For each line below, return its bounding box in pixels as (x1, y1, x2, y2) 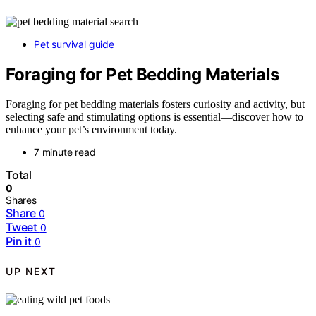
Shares (6, 194, 37, 207)
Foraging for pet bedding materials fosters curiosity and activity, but (6, 98, 305, 111)
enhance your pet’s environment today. (6, 123, 177, 136)
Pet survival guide (34, 37, 114, 50)
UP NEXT (6, 265, 56, 277)
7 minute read (34, 146, 96, 159)
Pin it (6, 234, 32, 249)
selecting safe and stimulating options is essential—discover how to (6, 111, 303, 123)
